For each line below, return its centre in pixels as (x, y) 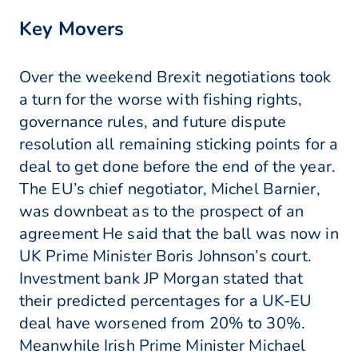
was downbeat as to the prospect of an (162, 212)
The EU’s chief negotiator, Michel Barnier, (170, 189)
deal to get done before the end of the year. (177, 167)
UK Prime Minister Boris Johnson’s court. (166, 257)
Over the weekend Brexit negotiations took (175, 78)
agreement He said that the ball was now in (179, 234)
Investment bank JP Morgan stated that (161, 279)
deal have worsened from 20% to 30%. (162, 324)
